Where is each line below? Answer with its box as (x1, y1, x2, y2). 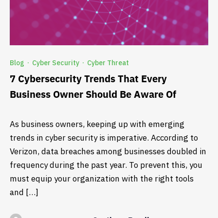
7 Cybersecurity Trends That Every (10, 72, 167, 86)
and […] (10, 186, 38, 198)
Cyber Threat (87, 58, 129, 68)
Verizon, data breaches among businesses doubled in (10, 145, 206, 157)
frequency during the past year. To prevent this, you (10, 159, 202, 170)
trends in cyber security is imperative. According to (10, 132, 198, 143)
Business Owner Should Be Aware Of (10, 88, 176, 101)
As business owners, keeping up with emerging (10, 118, 184, 129)
